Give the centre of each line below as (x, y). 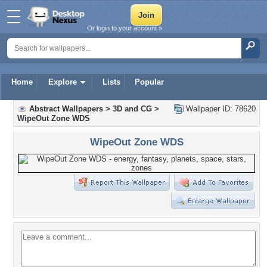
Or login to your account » (125, 28)
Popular (149, 82)
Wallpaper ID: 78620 (220, 109)
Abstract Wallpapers (66, 109)
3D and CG (132, 109)
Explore (63, 82)
